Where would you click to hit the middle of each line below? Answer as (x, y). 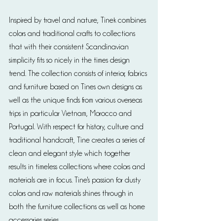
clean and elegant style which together (71, 154)
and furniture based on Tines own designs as (76, 87)
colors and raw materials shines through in (72, 194)
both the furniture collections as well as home (78, 207)
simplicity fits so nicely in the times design (70, 60)
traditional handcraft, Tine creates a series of (78, 140)
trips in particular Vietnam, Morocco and (71, 114)
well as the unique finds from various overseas (76, 100)
